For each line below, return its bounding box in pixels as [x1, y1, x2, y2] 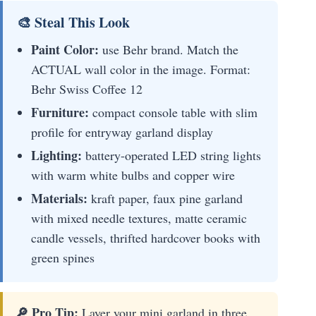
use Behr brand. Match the [99, 40, 238, 58]
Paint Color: [31, 39, 99, 59]
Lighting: [31, 145, 82, 164]
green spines [31, 248, 95, 266]
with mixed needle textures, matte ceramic [31, 209, 247, 226]
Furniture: [31, 102, 89, 121]
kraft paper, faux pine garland [87, 189, 243, 207]
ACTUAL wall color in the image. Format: [31, 60, 250, 78]
